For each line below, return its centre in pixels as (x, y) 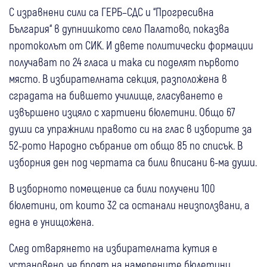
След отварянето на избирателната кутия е (113, 248)
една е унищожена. (51, 222)
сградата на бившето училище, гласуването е (116, 95)
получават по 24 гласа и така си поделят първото (124, 62)
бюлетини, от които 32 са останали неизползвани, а (129, 205)
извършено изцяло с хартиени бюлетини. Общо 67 (122, 112)
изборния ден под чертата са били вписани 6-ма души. (133, 162)
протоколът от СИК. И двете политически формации (131, 45)
